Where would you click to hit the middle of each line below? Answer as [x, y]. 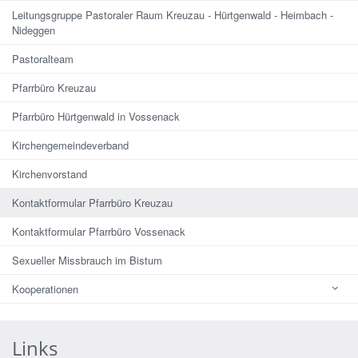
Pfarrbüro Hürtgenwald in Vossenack [96, 116]
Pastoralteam [43, 58]
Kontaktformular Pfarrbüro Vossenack [99, 231]
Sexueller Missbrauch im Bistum [87, 260]
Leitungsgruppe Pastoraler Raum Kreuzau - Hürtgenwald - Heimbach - [173, 14]
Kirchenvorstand [50, 173]
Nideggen [34, 30]
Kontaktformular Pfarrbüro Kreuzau [92, 202]
